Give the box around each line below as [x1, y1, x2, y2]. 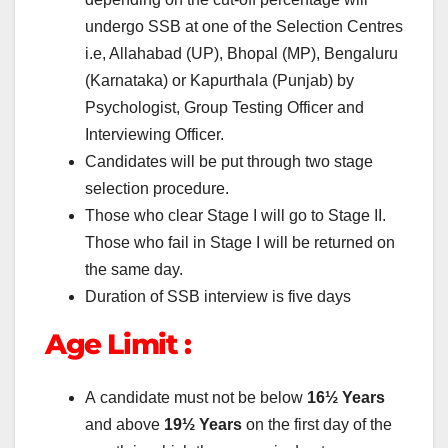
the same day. [85, 260, 183, 278]
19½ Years [164, 416, 242, 434]
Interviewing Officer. [85, 125, 224, 143]
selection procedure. [85, 179, 229, 197]
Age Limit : [45, 326, 191, 361]
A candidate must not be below [85, 389, 307, 407]
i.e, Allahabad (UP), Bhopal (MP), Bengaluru [85, 44, 398, 62]
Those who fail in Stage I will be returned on [85, 233, 395, 251]
